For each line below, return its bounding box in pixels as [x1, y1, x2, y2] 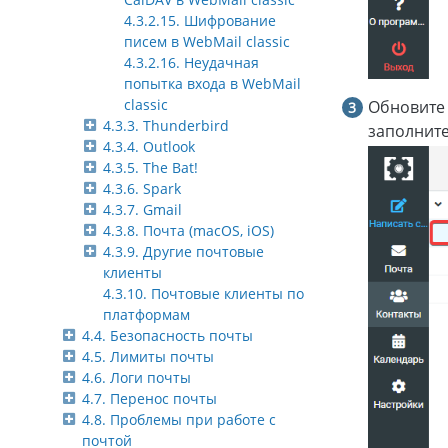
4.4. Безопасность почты [82, 326, 253, 346]
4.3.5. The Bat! [103, 158, 198, 178]
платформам [103, 305, 190, 325]
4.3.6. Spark [103, 179, 181, 199]
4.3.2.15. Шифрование [124, 11, 276, 31]
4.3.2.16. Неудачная [124, 53, 259, 73]
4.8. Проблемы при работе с [82, 410, 276, 430]
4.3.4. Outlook [103, 137, 195, 157]
